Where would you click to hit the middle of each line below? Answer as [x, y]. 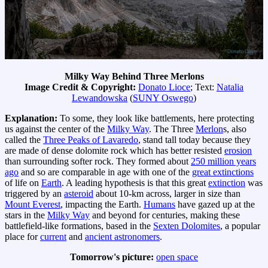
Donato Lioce [164, 87]
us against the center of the [56, 129]
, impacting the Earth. [102, 205]
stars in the [26, 215]
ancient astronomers [122, 237]
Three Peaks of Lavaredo [91, 140]
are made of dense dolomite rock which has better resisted [115, 151]
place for [22, 237]
